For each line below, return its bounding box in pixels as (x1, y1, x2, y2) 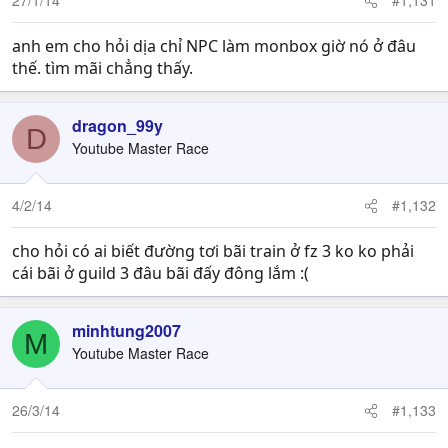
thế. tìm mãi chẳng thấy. (12, 57, 193, 79)
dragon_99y (72, 114, 163, 137)
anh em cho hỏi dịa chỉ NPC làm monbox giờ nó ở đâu (12, 35, 416, 57)
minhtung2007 (72, 319, 181, 342)
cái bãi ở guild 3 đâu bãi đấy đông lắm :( (12, 262, 309, 284)
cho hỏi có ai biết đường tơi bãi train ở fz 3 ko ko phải (12, 240, 414, 262)
